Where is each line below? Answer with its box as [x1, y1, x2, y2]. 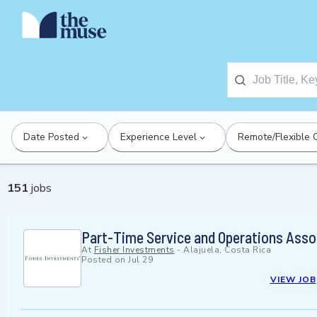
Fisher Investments [93, 244, 175, 256]
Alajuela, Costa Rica [183, 244, 271, 256]
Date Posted [23, 130, 79, 144]
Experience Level [120, 130, 197, 144]
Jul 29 [128, 254, 153, 266]
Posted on [81, 254, 128, 266]
